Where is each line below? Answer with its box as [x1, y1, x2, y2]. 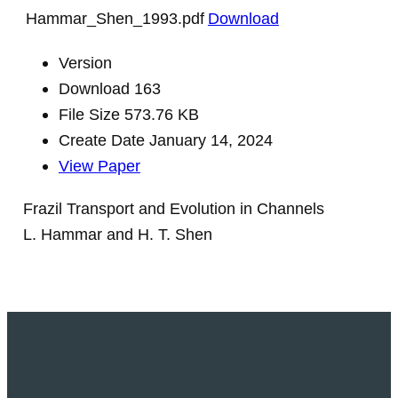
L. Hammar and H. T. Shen [22, 224, 212, 243]
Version [58, 53, 112, 73]
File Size [58, 105, 124, 124]
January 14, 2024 [148, 131, 273, 150]
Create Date [58, 131, 149, 150]
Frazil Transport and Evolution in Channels [22, 198, 324, 218]
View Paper [58, 156, 140, 176]
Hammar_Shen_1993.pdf [25, 9, 204, 28]
